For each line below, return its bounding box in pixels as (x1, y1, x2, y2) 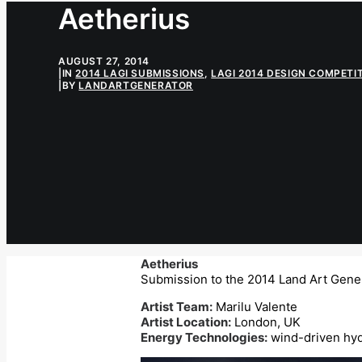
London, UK (231, 314, 301, 330)
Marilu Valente (213, 299, 297, 315)
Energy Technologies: (141, 330, 267, 346)
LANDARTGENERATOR (78, 78, 194, 91)
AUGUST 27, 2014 (58, 54, 149, 67)
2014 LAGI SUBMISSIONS (75, 66, 205, 79)
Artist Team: (141, 299, 213, 315)
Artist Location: (141, 314, 231, 330)
